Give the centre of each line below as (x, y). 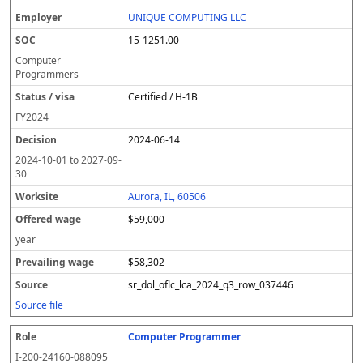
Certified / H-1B (163, 97)
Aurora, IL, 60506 (167, 196)
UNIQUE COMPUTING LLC (188, 17)
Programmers (47, 74)
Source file (39, 305)
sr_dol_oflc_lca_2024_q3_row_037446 (211, 285)
